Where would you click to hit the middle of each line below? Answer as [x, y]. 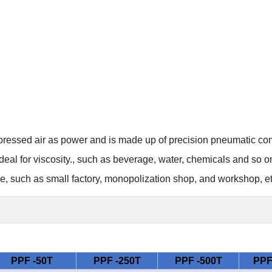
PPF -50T [32, 261]
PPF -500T [198, 261]
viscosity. [53, 159]
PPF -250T [117, 261]
